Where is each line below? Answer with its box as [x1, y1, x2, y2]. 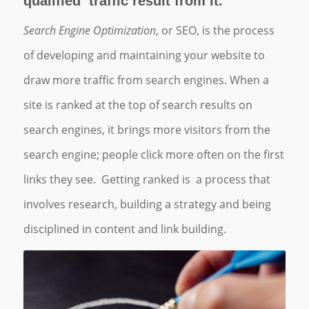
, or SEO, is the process [155, 22, 275, 38]
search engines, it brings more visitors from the [23, 121, 270, 137]
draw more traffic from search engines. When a [23, 72, 269, 88]
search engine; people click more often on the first [23, 146, 284, 162]
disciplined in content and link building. [23, 221, 226, 237]
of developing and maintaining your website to [23, 47, 265, 63]
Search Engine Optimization [23, 22, 156, 38]
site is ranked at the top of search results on [23, 97, 252, 112]
